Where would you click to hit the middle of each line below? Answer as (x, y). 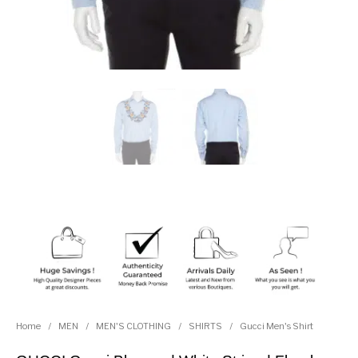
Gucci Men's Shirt (277, 326)
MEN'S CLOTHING (134, 326)
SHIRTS (206, 326)
